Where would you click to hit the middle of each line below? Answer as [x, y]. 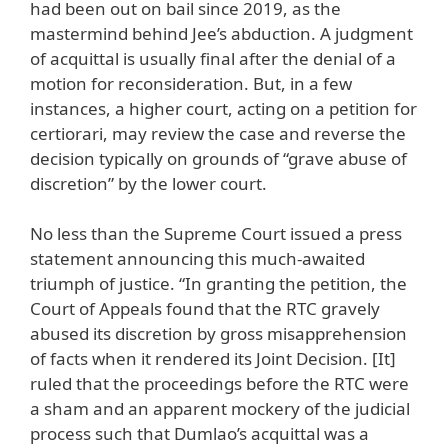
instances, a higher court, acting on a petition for [223, 108]
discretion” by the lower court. [148, 183]
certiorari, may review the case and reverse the [218, 133]
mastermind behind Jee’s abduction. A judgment [221, 33]
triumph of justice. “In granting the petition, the [218, 284]
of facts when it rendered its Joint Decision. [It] [213, 359]
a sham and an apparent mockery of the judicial [220, 409]
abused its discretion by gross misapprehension [218, 334]
